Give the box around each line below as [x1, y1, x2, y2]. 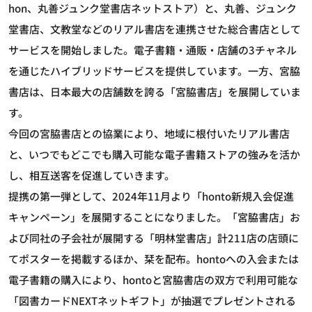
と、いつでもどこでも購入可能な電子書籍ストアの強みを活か [8, 147, 300, 162]
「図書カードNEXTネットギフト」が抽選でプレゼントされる [8, 293, 296, 309]
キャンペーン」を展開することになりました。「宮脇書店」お [8, 210, 300, 225]
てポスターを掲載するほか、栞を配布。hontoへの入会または [8, 251, 299, 267]
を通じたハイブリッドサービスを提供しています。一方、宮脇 [8, 63, 300, 79]
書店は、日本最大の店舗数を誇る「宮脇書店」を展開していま [8, 84, 301, 100]
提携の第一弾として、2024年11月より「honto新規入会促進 [8, 189, 294, 204]
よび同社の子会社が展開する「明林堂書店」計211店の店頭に [8, 231, 299, 246]
